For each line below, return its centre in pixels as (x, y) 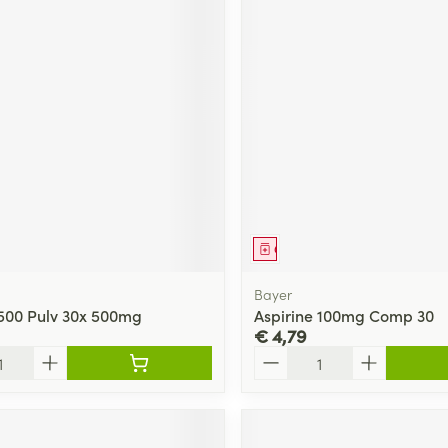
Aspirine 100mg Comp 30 (343, 314)
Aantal (276, 354)
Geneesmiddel (313, 248)
